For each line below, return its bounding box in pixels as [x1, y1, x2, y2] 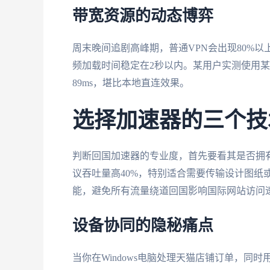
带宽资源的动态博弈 [72, 8, 213, 25]
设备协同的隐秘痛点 [72, 218, 213, 234]
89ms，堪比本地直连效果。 [72, 78, 189, 89]
